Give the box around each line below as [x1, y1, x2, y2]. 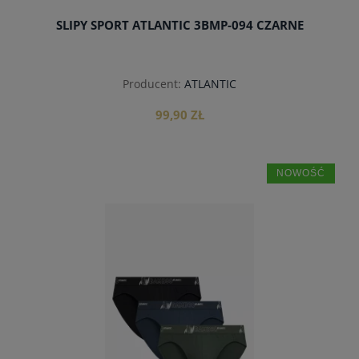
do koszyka [147, 208, 212, 224]
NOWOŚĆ [276, 167, 325, 179]
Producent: [123, 75, 181, 91]
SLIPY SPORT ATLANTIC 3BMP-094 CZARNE [55, 17, 304, 34]
